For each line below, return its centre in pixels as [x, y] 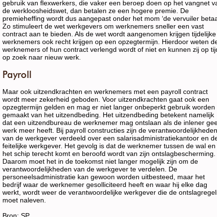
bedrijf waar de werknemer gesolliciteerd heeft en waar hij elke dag [105, 185]
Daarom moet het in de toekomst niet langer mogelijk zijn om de [100, 161]
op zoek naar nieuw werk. [42, 57]
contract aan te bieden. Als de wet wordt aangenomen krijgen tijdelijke [109, 34]
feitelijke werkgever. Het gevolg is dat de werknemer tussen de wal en [109, 146]
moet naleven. [24, 200]
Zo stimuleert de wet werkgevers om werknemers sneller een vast [103, 26]
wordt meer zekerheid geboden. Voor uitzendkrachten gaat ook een [106, 99]
